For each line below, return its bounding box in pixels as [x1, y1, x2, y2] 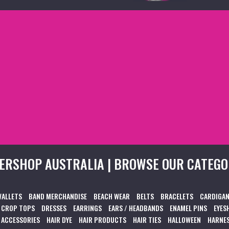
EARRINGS [73, 202, 102, 213]
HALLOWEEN [168, 214, 201, 225]
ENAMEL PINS [170, 202, 207, 213]
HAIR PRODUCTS [79, 214, 126, 225]
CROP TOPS [1, 202, 35, 213]
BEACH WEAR [94, 190, 130, 201]
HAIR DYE [47, 214, 72, 225]
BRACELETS [161, 190, 193, 201]
